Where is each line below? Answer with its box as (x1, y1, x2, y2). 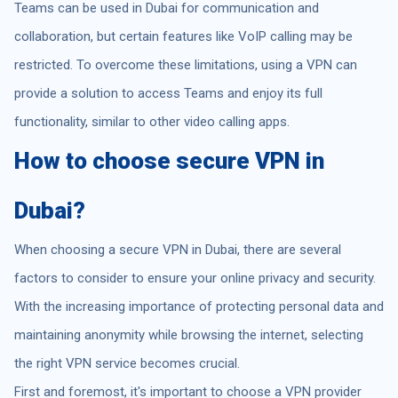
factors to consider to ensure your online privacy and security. (14, 269, 376, 286)
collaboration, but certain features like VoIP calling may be (14, 28, 353, 44)
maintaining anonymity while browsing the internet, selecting (14, 326, 363, 343)
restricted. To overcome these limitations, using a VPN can (14, 56, 357, 73)
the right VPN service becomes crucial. (14, 354, 240, 371)
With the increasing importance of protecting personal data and (14, 298, 384, 314)
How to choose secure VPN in (14, 147, 324, 174)
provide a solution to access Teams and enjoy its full (14, 84, 322, 101)
